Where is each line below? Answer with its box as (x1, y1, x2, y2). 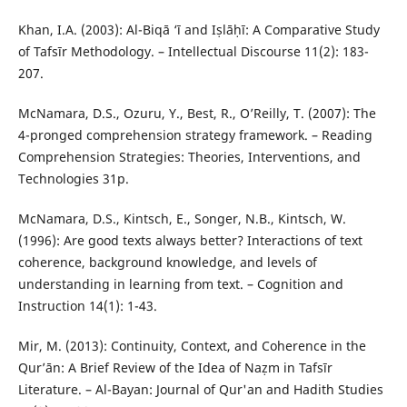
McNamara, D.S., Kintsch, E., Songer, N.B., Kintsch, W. (17, 210, 346, 228)
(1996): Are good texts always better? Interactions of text (17, 232, 362, 250)
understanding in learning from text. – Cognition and (17, 275, 343, 293)
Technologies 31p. (17, 170, 129, 188)
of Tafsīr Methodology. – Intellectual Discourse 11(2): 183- (17, 43, 369, 61)
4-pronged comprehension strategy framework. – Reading (17, 126, 372, 144)
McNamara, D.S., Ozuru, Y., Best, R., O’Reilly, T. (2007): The (17, 104, 376, 123)
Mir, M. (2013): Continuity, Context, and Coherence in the (17, 337, 366, 355)
